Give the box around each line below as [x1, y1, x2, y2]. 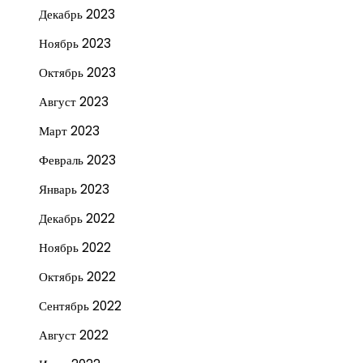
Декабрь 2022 [39, 209, 115, 227]
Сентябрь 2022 [39, 297, 122, 314]
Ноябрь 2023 [39, 34, 111, 52]
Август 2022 [39, 326, 109, 344]
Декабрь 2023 [39, 5, 115, 23]
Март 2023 [39, 122, 100, 139]
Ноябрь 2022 [39, 238, 111, 256]
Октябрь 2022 [39, 267, 116, 285]
